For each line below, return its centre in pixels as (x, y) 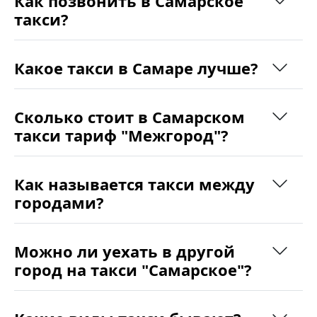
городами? (59, 203)
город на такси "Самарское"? (133, 270)
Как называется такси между (134, 184)
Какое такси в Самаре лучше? (136, 68)
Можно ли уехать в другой (125, 252)
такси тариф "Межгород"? (121, 136)
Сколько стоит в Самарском (129, 117)
